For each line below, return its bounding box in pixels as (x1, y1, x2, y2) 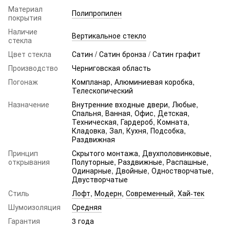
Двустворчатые (72, 174, 128, 184)
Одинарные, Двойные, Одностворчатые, (72, 165, 214, 176)
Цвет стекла (8, 48, 51, 59)
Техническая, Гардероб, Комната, (72, 116, 189, 127)
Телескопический (72, 85, 133, 95)
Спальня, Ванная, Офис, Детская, (72, 107, 189, 118)
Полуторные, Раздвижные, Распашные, (72, 156, 208, 167)
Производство (8, 62, 58, 73)
